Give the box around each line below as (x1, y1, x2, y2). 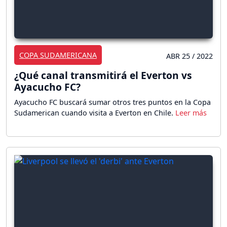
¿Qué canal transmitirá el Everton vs (14, 68, 192, 82)
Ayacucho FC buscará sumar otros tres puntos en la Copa (14, 97, 211, 107)
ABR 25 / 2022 (166, 51, 213, 61)
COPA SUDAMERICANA (19, 50, 97, 60)
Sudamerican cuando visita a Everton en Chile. (14, 107, 175, 118)
